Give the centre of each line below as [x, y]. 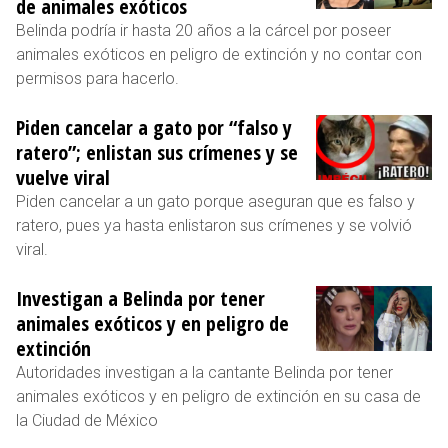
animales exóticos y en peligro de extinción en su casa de [218, 396]
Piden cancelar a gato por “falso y [154, 127]
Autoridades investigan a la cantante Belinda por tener [204, 372]
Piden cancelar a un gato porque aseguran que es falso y [215, 201]
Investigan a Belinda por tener [140, 298]
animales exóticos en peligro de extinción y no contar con [219, 54]
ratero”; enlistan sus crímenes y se [157, 152]
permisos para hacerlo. [97, 78]
